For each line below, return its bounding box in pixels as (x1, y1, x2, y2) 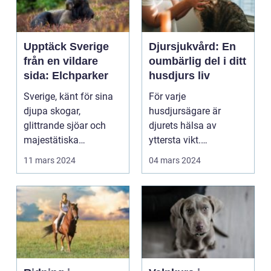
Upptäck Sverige (24, 41, 109, 53)
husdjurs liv (149, 70, 210, 82)
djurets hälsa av (149, 120, 217, 131)
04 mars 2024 (149, 155, 201, 165)
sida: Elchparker (24, 70, 108, 82)
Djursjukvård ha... (149, 149, 223, 160)
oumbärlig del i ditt (149, 55, 246, 67)
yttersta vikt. (149, 134, 201, 146)
